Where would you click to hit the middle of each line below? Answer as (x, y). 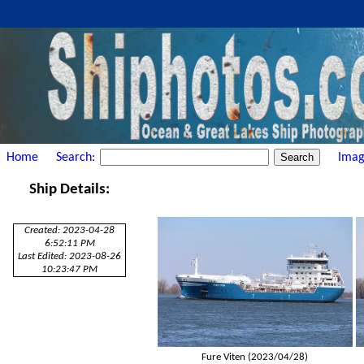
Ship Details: (70, 190)
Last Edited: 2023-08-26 (70, 257)
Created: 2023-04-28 (70, 231)
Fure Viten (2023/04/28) (255, 357)
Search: (77, 157)
